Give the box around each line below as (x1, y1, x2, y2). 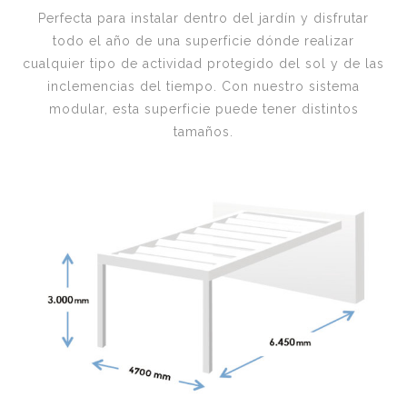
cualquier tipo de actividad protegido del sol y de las (23, 56, 384, 72)
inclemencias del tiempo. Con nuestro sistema (47, 79, 360, 94)
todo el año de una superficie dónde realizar (53, 34, 354, 49)
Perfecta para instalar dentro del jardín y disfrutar (38, 11, 369, 26)
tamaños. (174, 124, 233, 140)
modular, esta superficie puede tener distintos (48, 102, 359, 117)
